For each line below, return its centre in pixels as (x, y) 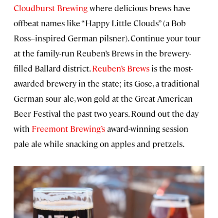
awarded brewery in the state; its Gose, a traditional (107, 83)
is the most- (171, 68)
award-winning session (147, 129)
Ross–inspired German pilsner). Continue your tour (107, 38)
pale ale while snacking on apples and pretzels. (99, 144)
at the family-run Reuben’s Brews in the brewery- (102, 53)
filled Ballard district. (53, 68)
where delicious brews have (139, 8)
